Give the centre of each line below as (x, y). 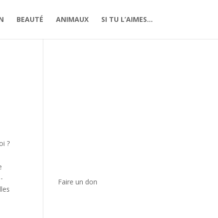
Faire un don (78, 182)
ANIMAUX (72, 19)
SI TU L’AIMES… (127, 19)
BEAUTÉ (30, 19)
